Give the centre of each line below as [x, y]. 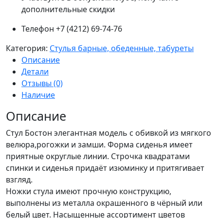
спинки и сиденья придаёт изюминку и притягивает [105, 168]
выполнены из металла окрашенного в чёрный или [104, 203]
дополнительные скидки [68, 9]
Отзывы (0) [42, 83]
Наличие [38, 95]
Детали [35, 71]
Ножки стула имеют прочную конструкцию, [89, 191]
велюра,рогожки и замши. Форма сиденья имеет [99, 144]
